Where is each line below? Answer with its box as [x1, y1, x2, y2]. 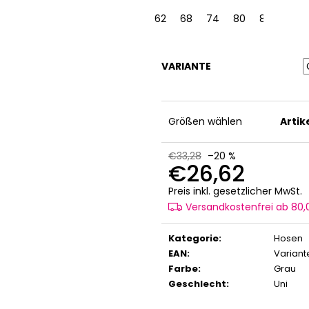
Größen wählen [168, 114, 242, 128]
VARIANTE [161, 59, 211, 74]
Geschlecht [168, 277, 226, 290]
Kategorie [168, 231, 219, 245]
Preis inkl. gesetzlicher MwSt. [168, 183, 302, 198]
